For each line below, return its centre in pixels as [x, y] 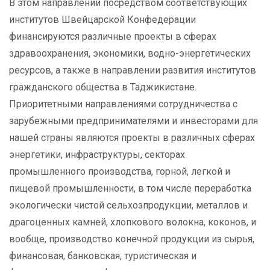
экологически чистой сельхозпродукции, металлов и [128, 205]
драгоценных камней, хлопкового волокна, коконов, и [133, 222]
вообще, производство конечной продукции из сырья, [132, 239]
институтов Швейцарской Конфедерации [102, 20]
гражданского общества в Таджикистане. [103, 87]
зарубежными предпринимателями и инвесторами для [133, 121]
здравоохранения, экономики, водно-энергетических [130, 53]
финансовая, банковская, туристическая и [103, 256]
